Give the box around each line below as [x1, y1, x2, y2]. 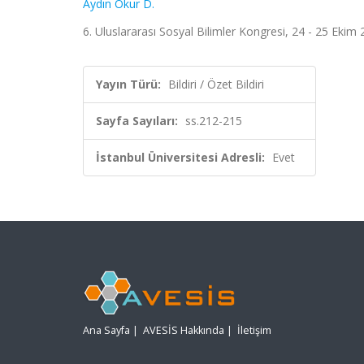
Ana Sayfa [83, 323, 130, 338]
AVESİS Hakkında [143, 323, 224, 338]
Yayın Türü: [96, 76, 161, 92]
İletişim [237, 323, 271, 338]
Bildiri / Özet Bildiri [168, 76, 264, 92]
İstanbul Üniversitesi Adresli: [96, 149, 265, 165]
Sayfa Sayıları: [96, 113, 178, 128]
